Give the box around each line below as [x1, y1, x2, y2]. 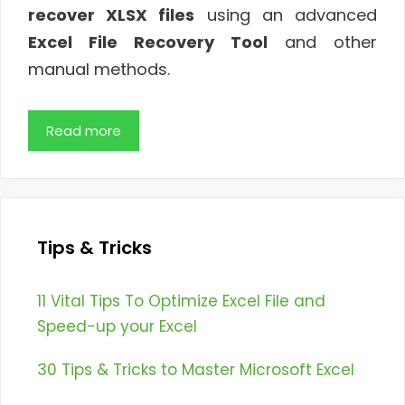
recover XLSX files [28, 3, 195, 26]
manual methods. [28, 57, 170, 80]
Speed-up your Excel [37, 316, 197, 338]
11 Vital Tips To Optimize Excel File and [37, 290, 325, 313]
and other [268, 30, 377, 53]
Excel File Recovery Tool [28, 30, 268, 53]
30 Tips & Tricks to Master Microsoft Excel [37, 359, 354, 381]
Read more [46, 121, 121, 141]
